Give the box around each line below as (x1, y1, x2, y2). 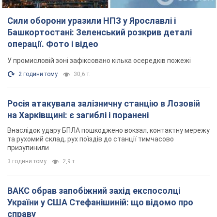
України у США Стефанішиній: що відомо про (7, 197, 69, 208)
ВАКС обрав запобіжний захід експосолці (7, 186, 59, 196)
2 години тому (18, 71, 58, 78)
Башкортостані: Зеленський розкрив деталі (7, 27, 192, 38)
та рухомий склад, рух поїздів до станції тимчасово (7, 135, 174, 143)
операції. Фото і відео (71, 39, 98, 49)
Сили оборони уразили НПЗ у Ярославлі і (7, 15, 176, 26)
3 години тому (7, 158, 46, 165)
